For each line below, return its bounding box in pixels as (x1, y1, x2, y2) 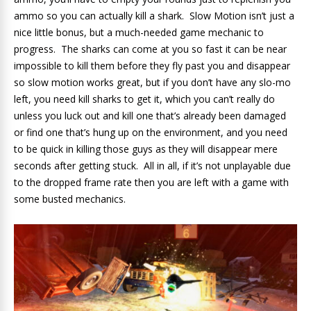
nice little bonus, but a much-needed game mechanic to (14, 26, 264, 40)
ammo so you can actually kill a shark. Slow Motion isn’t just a (14, 9, 294, 23)
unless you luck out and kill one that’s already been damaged (14, 109, 286, 123)
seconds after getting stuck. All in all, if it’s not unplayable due (14, 159, 291, 173)
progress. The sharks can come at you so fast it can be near (14, 42, 287, 56)
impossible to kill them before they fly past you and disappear (14, 59, 290, 73)
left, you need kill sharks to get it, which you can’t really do (14, 92, 275, 106)
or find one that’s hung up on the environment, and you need (14, 126, 287, 140)
